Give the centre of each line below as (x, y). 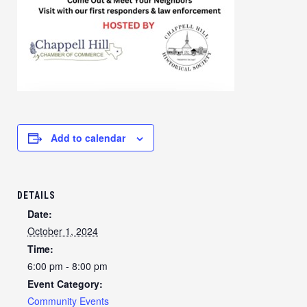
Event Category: (65, 284)
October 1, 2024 (63, 231)
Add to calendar (88, 138)
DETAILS (36, 195)
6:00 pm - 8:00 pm (67, 266)
